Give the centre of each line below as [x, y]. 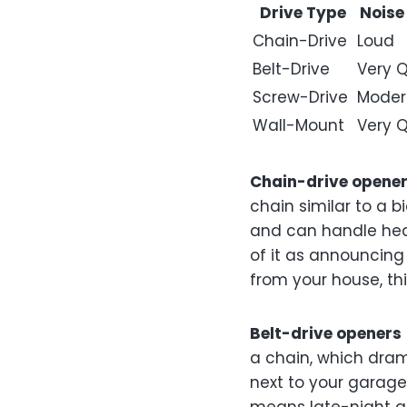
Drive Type [303, 13]
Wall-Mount [298, 126]
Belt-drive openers [326, 334]
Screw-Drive [300, 98]
